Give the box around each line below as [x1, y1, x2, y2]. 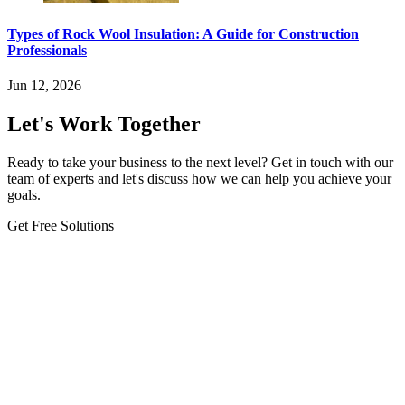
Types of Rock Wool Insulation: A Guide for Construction [7, 25, 359, 42]
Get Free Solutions [7, 217, 114, 233]
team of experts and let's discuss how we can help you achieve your [7, 170, 391, 186]
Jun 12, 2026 [7, 77, 81, 93]
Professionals [7, 42, 87, 58]
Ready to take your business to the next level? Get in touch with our [7, 154, 393, 170]
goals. [7, 186, 41, 202]
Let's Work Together [7, 111, 201, 136]
